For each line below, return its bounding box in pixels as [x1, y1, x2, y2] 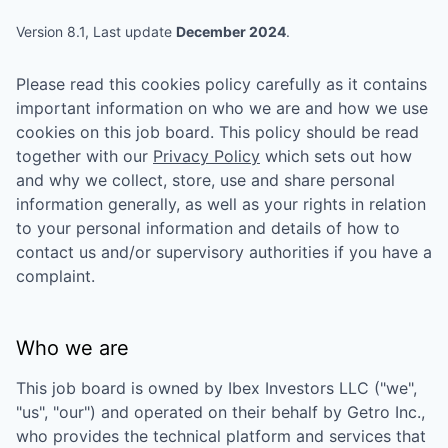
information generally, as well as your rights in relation [16, 194, 426, 214]
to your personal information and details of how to [16, 218, 400, 238]
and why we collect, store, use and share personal [16, 170, 395, 190]
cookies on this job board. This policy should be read [16, 122, 419, 142]
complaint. [16, 266, 95, 286]
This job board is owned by [16, 378, 228, 398]
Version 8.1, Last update [16, 23, 176, 40]
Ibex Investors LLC [228, 378, 369, 398]
